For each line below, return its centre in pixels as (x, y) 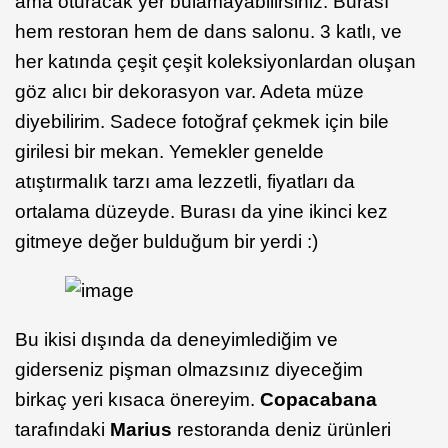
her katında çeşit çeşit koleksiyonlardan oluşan (215, 61)
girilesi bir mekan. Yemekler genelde (169, 151)
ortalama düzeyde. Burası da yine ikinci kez (201, 211)
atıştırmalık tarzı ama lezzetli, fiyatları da (185, 181)
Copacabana (318, 399)
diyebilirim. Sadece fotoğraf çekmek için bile (202, 121)
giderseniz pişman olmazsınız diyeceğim (189, 369)
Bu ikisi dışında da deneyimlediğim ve (176, 339)
